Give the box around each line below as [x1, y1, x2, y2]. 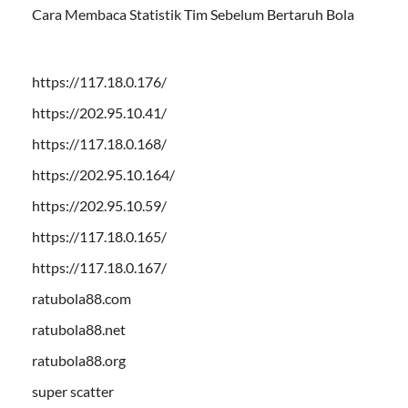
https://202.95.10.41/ [32, 104, 167, 122]
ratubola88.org [32, 352, 126, 370]
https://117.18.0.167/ [32, 259, 167, 277]
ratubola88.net [32, 321, 126, 339]
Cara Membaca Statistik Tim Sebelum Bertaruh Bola [32, 5, 354, 24]
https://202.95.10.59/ [32, 197, 167, 215]
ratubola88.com [32, 290, 131, 308]
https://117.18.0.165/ [32, 228, 167, 246]
